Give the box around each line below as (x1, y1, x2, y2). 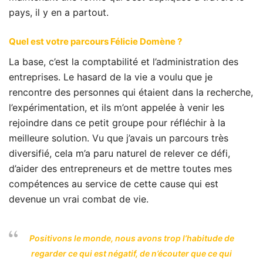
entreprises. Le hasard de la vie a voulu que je (9, 71, 213, 83)
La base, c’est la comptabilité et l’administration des (9, 56, 238, 68)
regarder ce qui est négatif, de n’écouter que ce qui (31, 248, 232, 258)
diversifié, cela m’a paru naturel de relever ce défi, (9, 147, 230, 159)
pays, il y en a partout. (9, 6, 109, 18)
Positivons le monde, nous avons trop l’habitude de (29, 233, 234, 243)
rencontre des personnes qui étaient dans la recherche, (9, 86, 253, 98)
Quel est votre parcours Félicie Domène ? (9, 36, 182, 47)
